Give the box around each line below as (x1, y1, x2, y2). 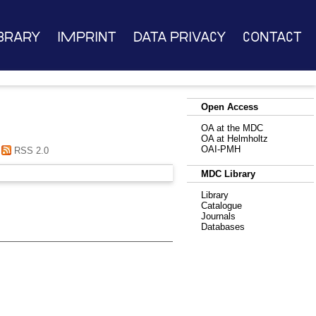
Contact (243, 30, 303, 44)
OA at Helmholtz (201, 133, 268, 144)
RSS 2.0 (11, 145, 49, 156)
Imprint (56, 30, 116, 44)
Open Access (201, 102, 258, 112)
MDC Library (201, 169, 255, 179)
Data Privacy (133, 30, 226, 44)
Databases (201, 221, 245, 232)
